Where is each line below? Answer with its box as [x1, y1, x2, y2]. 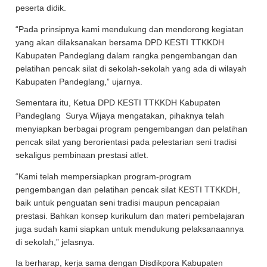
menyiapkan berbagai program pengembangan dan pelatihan [15, 125, 248, 133]
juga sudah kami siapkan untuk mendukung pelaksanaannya [15, 224, 244, 234]
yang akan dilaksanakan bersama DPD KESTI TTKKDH [15, 38, 225, 47]
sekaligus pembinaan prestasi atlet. [15, 151, 151, 160]
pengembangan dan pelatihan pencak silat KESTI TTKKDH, [15, 185, 241, 194]
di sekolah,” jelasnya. [15, 237, 98, 247]
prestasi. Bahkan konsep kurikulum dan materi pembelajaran [15, 211, 245, 221]
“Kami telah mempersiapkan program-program [15, 172, 192, 181]
